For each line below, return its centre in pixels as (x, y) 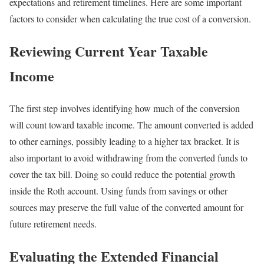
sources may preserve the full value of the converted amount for (126, 207)
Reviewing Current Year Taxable (109, 51)
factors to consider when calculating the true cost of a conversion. (130, 18)
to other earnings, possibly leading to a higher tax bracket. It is (124, 141)
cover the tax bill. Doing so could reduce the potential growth (122, 174)
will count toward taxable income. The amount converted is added (131, 124)
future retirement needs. (53, 223)
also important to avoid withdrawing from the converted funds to (128, 157)
